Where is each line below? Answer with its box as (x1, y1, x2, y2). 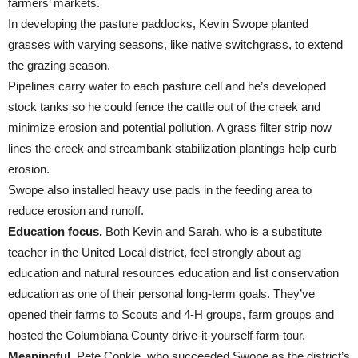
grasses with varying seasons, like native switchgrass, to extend (8, 38, 343, 51)
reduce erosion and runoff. (8, 204, 144, 217)
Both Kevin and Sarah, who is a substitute (102, 225, 322, 238)
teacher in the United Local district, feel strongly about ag (8, 245, 301, 259)
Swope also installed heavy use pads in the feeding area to (8, 183, 312, 197)
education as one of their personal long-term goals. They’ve (8, 287, 315, 300)
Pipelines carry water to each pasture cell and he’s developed (8, 79, 326, 93)
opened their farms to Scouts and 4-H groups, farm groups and (8, 308, 334, 321)
